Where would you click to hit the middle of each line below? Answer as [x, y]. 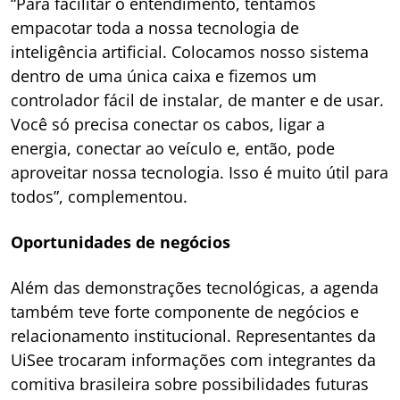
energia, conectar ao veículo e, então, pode [173, 148]
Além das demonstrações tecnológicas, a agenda [195, 287]
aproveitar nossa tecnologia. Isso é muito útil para [200, 172]
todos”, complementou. [99, 196]
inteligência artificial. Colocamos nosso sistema [190, 52]
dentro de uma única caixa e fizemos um [164, 76]
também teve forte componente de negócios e [185, 312]
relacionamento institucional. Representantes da [193, 336]
